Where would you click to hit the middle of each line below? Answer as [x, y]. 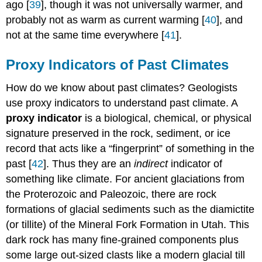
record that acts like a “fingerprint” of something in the [130, 149]
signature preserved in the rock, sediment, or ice [118, 134]
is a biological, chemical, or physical [167, 118]
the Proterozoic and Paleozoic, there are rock [111, 194]
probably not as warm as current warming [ [106, 20]
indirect [151, 164]
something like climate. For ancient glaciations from [125, 179]
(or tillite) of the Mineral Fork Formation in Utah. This [128, 225]
